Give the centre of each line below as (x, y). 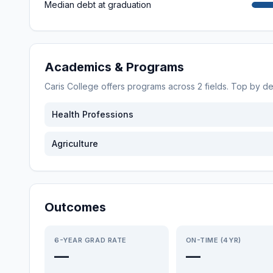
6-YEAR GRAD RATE (90, 240)
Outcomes (75, 207)
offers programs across (148, 86)
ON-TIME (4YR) (213, 240)
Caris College (72, 86)
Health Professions (93, 114)
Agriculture (75, 144)
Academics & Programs (114, 67)
